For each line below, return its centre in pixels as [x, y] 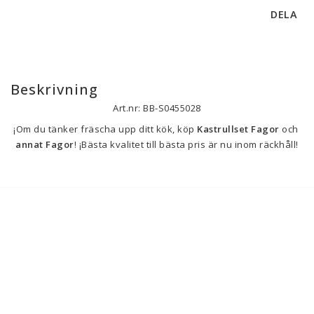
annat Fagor [45, 144]
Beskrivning [54, 89]
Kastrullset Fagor [238, 129]
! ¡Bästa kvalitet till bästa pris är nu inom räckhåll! [186, 144]
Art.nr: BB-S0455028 [157, 108]
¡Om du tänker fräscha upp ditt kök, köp [105, 129]
